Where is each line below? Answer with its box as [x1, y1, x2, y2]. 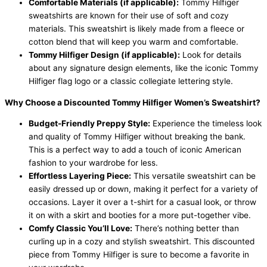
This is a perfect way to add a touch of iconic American [29, 145, 241, 155]
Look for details [180, 50, 241, 60]
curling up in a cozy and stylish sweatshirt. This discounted [29, 237, 254, 247]
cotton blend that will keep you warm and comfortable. [29, 37, 238, 47]
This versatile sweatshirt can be [131, 171, 256, 181]
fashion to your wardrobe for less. [29, 158, 158, 168]
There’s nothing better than [132, 223, 239, 234]
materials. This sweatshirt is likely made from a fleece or [29, 24, 244, 34]
